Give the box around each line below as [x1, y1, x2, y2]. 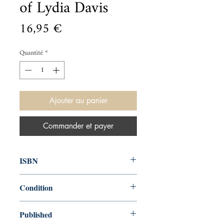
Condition [20, 182, 53, 193]
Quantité [20, 46, 43, 60]
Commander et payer [43, 121, 113, 131]
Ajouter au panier [49, 95, 108, 106]
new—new [20, 201, 51, 211]
